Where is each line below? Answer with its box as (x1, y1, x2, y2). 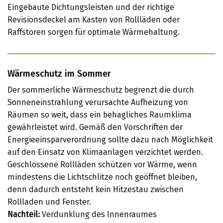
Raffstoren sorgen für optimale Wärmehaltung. (7, 27, 180, 37)
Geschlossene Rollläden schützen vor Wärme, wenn (7, 160, 197, 169)
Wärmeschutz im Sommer (7, 68, 111, 79)
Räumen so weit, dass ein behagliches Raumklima (7, 110, 192, 119)
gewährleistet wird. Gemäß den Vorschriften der (7, 122, 183, 132)
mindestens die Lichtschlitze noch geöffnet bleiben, (7, 172, 197, 182)
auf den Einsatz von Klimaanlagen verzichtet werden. (7, 147, 203, 157)
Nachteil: (7, 210, 40, 219)
